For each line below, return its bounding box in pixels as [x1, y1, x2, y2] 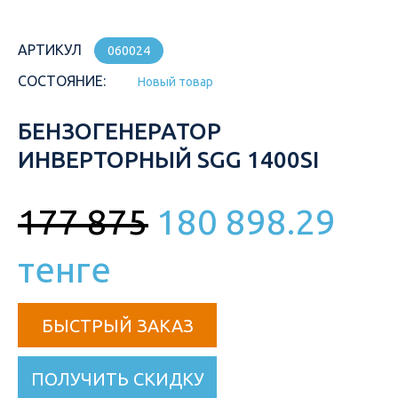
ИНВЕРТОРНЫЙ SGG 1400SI [18, 146, 319, 172]
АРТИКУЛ [18, 41, 82, 58]
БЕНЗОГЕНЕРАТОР [18, 117, 221, 144]
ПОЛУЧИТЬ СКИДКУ [30, 368, 204, 389]
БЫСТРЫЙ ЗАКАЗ [41, 314, 194, 336]
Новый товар [138, 74, 213, 89]
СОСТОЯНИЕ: [18, 72, 106, 89]
